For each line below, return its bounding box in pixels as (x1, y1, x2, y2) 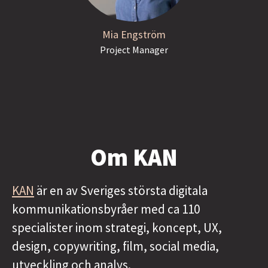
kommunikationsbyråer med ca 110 (12, 201, 200, 217)
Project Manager (100, 44, 168, 56)
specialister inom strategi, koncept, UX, (12, 220, 222, 236)
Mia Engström (102, 28, 166, 41)
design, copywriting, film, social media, (12, 238, 219, 254)
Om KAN (90, 142, 178, 172)
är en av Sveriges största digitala (34, 182, 208, 199)
